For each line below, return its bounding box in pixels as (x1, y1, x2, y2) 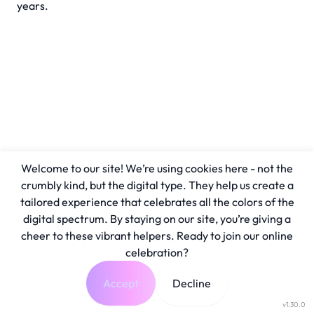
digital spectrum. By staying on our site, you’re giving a (23, 212, 291, 226)
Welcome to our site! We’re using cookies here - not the (21, 161, 293, 175)
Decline (172, 276, 211, 290)
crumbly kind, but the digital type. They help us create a (20, 178, 294, 192)
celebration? (125, 245, 189, 259)
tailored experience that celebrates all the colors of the (20, 195, 294, 209)
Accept (103, 276, 139, 290)
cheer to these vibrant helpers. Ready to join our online (21, 228, 293, 243)
